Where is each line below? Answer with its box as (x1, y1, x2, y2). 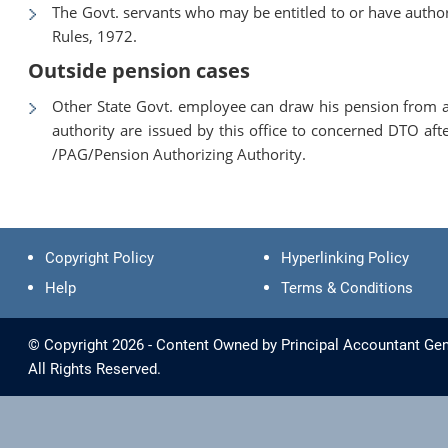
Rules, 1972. (52, 25, 138, 46)
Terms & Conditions (280, 278, 413, 297)
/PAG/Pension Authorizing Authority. (52, 143, 307, 164)
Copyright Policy (45, 248, 155, 267)
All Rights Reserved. (28, 359, 162, 378)
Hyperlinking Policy (280, 248, 409, 267)
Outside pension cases (28, 56, 251, 84)
